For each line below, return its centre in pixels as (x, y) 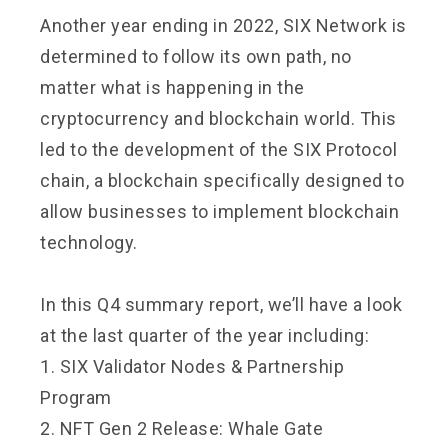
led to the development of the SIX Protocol (218, 149)
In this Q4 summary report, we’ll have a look (221, 304)
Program (76, 397)
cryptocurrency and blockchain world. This (218, 118)
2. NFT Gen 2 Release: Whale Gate (181, 428)
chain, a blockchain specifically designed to (222, 180)
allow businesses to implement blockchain (219, 211)
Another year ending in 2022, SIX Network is (223, 25)
